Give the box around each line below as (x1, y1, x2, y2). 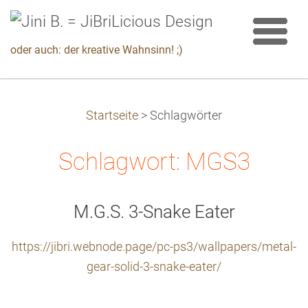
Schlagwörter (150, 109, 222, 122)
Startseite (86, 109, 138, 122)
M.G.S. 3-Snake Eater (73, 201, 235, 222)
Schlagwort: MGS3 (58, 147, 250, 176)
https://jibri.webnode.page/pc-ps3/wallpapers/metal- (12, 240, 296, 254)
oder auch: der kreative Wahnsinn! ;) (10, 43, 183, 56)
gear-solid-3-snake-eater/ (87, 260, 221, 274)
